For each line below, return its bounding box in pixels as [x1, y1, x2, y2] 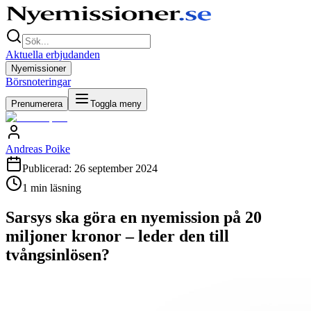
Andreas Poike [6, 143, 70, 155]
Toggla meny [90, 99, 142, 109]
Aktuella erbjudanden [6, 49, 100, 60]
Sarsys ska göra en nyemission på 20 [6, 208, 262, 226]
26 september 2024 [74, 162, 158, 174]
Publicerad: [22, 162, 74, 174]
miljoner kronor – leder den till [6, 226, 229, 245]
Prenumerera [11, 99, 62, 109]
